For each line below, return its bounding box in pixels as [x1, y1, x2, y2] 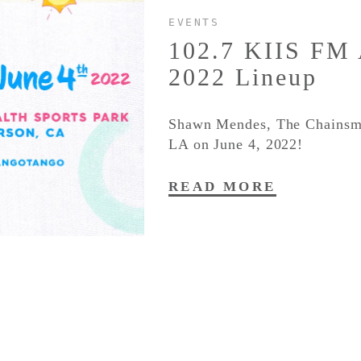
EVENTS [168, 15, 220, 28]
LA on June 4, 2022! [168, 135, 304, 152]
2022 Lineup [168, 63, 317, 90]
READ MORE [168, 178, 276, 194]
